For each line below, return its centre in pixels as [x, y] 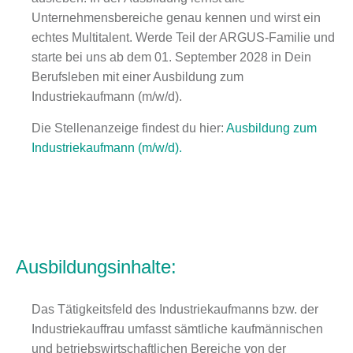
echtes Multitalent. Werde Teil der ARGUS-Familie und [183, 37]
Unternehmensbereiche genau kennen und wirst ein [176, 18]
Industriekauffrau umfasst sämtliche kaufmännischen [177, 329]
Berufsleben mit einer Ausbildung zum [137, 77]
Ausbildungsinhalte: [96, 267]
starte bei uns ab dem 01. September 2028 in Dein [171, 57]
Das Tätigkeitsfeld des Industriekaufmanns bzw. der [175, 309]
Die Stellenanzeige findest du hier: [129, 128]
